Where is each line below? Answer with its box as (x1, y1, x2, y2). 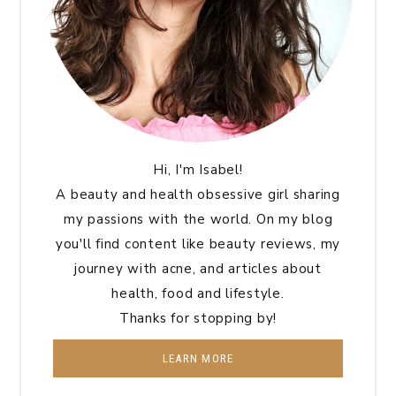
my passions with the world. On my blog (63, 210, 333, 229)
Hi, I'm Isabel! (153, 161, 243, 179)
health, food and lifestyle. (111, 285, 285, 303)
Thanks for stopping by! (118, 309, 278, 328)
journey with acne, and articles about (74, 260, 322, 278)
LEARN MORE (162, 352, 234, 366)
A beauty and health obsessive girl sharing (56, 186, 340, 204)
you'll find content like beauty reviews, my (55, 235, 341, 254)
